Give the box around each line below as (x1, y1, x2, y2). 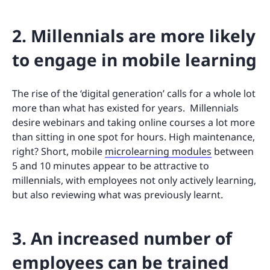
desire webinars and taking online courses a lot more (12, 115, 255, 129)
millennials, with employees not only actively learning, (12, 173, 256, 187)
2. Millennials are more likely (12, 24, 256, 47)
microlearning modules (105, 144, 212, 158)
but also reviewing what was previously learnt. (12, 187, 223, 201)
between (212, 144, 254, 158)
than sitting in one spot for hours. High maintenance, (12, 130, 255, 143)
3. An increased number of (12, 226, 232, 250)
